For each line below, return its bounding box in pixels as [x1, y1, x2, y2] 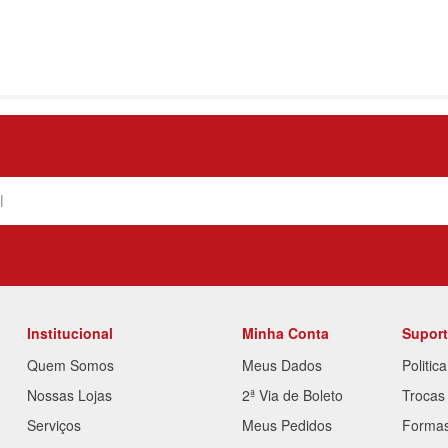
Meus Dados [241, 355, 322, 376]
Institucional [27, 323, 114, 344]
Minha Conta [241, 323, 329, 344]
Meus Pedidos [241, 415, 332, 436]
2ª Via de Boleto [241, 385, 343, 406]
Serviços [27, 415, 82, 436]
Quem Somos [27, 355, 115, 376]
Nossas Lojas [27, 385, 113, 406]
